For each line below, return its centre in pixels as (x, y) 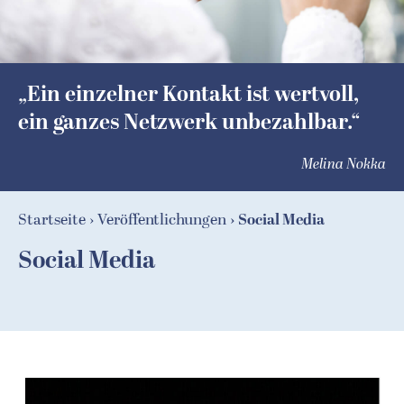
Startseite (52, 220)
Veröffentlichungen (161, 220)
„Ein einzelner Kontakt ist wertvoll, (188, 95)
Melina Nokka (344, 164)
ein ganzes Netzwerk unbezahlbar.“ (189, 123)
